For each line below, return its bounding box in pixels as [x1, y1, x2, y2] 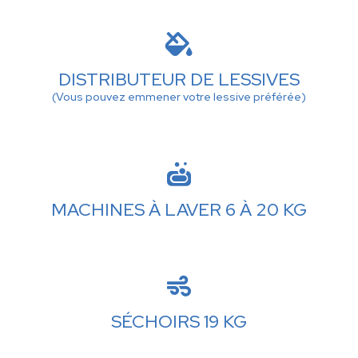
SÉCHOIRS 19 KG [110, 310, 247, 334]
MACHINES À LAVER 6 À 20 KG [50, 198, 307, 222]
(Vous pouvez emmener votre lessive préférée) [51, 89, 306, 105]
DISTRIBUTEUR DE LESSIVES [58, 68, 300, 92]
